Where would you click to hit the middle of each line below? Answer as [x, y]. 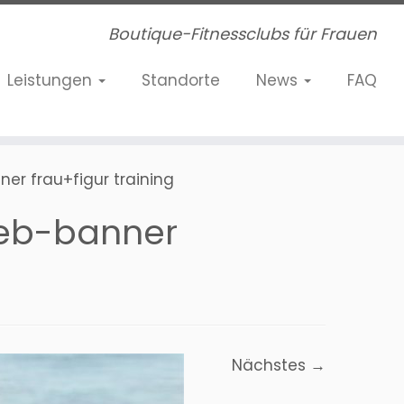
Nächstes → [279, 365]
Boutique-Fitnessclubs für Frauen [242, 34]
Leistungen [51, 80]
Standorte [180, 80]
